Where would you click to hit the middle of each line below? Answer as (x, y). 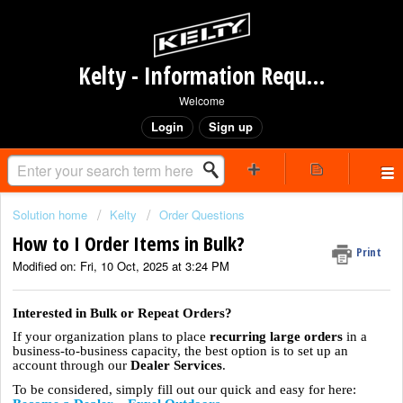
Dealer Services (176, 366)
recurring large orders (276, 337)
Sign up (230, 126)
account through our (72, 366)
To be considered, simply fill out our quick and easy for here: (184, 390)
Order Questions (202, 215)
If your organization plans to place (111, 337)
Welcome (201, 100)
